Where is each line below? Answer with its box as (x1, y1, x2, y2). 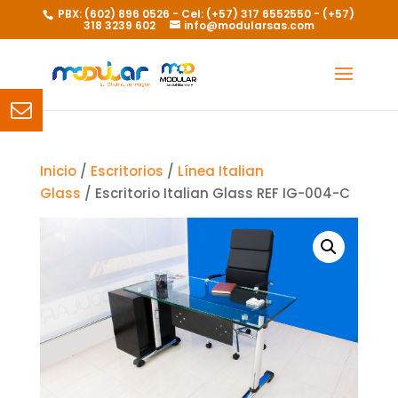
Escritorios (90, 162, 163, 180)
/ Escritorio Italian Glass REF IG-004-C (80, 184, 350, 203)
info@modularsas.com (183, 18, 314, 33)
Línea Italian (177, 162, 264, 180)
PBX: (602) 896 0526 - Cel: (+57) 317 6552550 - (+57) (55, 6, 355, 21)
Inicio (39, 162, 76, 180)
